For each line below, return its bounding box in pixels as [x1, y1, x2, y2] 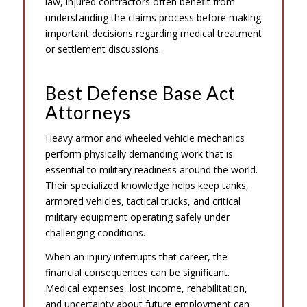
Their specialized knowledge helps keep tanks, [45, 178, 249, 192]
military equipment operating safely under [45, 210, 230, 223]
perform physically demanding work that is [45, 147, 233, 160]
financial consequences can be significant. [45, 265, 230, 279]
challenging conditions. [45, 225, 145, 239]
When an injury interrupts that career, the [45, 249, 228, 263]
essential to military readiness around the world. [45, 162, 258, 176]
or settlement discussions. [45, 42, 161, 56]
